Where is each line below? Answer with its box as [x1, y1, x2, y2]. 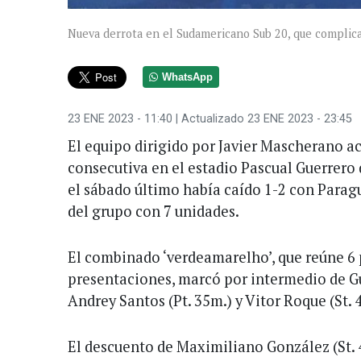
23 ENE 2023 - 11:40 [68, 111, 172, 126]
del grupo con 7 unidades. [68, 201, 239, 221]
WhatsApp [162, 71, 214, 83]
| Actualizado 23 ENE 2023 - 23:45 [172, 111, 352, 126]
